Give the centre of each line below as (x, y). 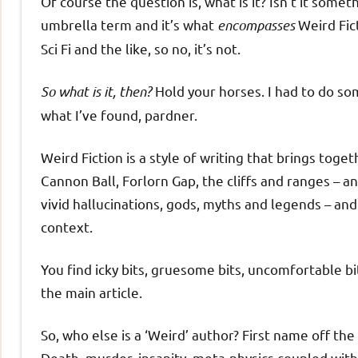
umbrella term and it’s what (129, 25)
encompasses (256, 25)
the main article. (91, 292)
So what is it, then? (96, 91)
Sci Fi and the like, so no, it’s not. (141, 49)
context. (67, 227)
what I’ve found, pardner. (119, 115)
